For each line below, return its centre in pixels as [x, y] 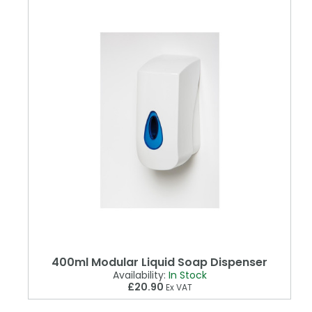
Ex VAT [178, 288]
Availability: [139, 275]
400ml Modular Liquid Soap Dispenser [159, 263]
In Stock [187, 275]
